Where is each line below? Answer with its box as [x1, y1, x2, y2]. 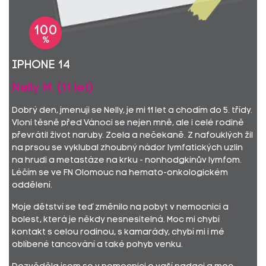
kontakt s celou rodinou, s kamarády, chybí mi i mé [12, 228, 224, 237]
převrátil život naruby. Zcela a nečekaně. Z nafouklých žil [12, 131, 253, 140]
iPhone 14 [12, 59, 70, 71]
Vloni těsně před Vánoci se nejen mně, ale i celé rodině [12, 119, 244, 128]
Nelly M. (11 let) [12, 83, 93, 94]
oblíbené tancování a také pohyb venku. [12, 240, 183, 249]
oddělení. [12, 181, 52, 190]
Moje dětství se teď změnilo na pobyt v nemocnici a [12, 203, 229, 212]
